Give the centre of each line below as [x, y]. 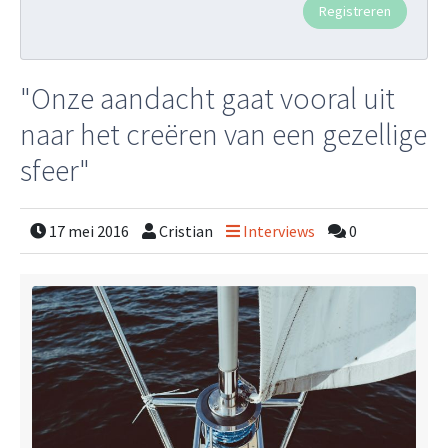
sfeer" [55, 170]
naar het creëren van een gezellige [223, 134]
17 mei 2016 [89, 231]
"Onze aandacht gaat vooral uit [207, 98]
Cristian [186, 231]
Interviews [279, 231]
